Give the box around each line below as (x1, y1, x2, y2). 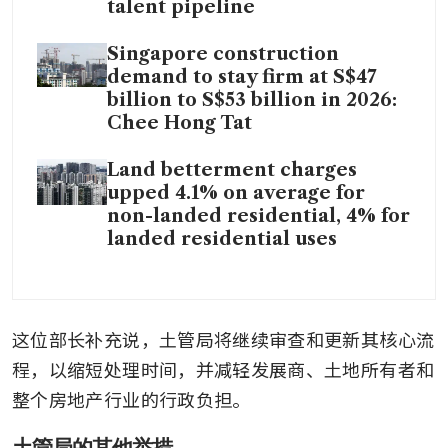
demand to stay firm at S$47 (107, 65, 376, 88)
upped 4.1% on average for (107, 181, 365, 204)
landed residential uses (107, 227, 337, 250)
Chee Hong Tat (107, 111, 252, 134)
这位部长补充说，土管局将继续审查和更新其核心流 (12, 325, 435, 352)
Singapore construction (107, 42, 339, 65)
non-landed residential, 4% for (107, 204, 410, 227)
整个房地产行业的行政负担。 (12, 385, 256, 412)
